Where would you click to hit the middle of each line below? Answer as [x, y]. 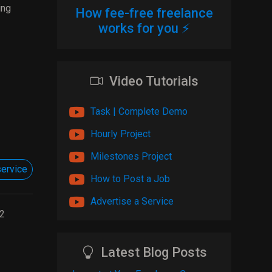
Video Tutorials [154, 81]
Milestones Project [131, 156]
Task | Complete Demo [139, 111]
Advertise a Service [132, 201]
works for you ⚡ [144, 28]
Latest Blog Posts [154, 252]
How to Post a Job [130, 178]
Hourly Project [120, 134]
